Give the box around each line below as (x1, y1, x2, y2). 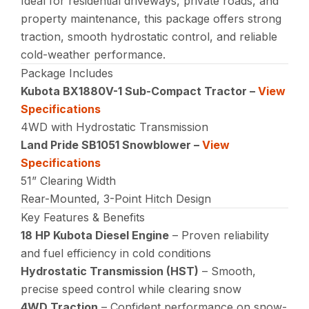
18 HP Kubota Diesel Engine (21, 228, 170, 243)
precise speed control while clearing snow (21, 282, 242, 297)
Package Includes (21, 66, 114, 81)
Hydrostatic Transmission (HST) (21, 264, 199, 279)
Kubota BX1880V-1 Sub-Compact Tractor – (21, 84, 259, 99)
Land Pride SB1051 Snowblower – (21, 138, 203, 152)
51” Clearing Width (21, 174, 117, 188)
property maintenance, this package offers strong (21, 12, 282, 26)
